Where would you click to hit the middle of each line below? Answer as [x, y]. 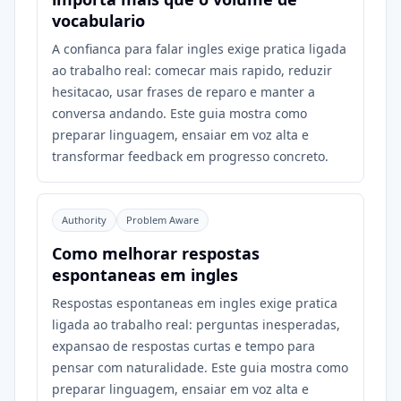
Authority [84, 220]
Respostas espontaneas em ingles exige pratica [195, 303]
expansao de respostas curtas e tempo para [183, 346]
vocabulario [98, 21]
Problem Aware [162, 220]
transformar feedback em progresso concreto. [190, 156]
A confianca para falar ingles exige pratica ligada [199, 49]
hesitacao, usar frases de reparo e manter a [183, 92]
